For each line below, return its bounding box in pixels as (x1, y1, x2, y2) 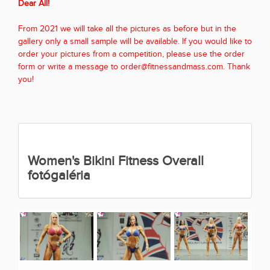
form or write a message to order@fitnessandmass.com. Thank (18, 62, 250, 72)
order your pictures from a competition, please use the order (18, 49, 245, 60)
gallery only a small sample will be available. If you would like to (18, 37, 252, 47)
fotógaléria (28, 168, 90, 184)
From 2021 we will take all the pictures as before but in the (18, 24, 236, 34)
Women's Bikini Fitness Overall (28, 153, 204, 169)
